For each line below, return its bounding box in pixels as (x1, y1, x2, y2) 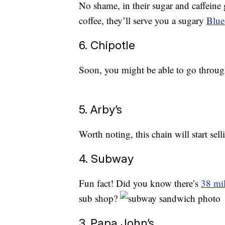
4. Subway (79, 152, 134, 166)
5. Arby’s (79, 102, 122, 117)
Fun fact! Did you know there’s (79, 177, 201, 190)
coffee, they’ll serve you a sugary (79, 14, 206, 27)
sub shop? (79, 192, 120, 205)
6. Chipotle (79, 38, 135, 52)
